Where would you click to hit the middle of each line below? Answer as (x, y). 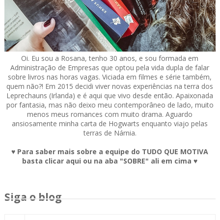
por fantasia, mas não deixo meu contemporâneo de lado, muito (110, 105)
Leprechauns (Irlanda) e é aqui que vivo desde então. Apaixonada (110, 96)
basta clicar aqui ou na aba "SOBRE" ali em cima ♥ (110, 161)
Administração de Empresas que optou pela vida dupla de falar (110, 68)
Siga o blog (33, 197)
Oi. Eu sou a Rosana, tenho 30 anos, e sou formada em (110, 58)
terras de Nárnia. (110, 133)
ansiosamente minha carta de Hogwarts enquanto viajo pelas (110, 124)
